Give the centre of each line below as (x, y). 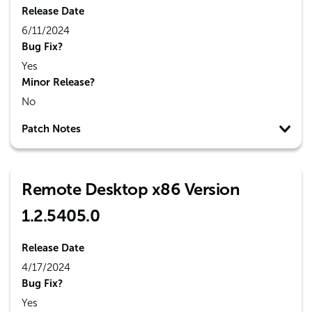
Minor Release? (58, 82)
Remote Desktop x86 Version (131, 189)
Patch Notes (51, 129)
